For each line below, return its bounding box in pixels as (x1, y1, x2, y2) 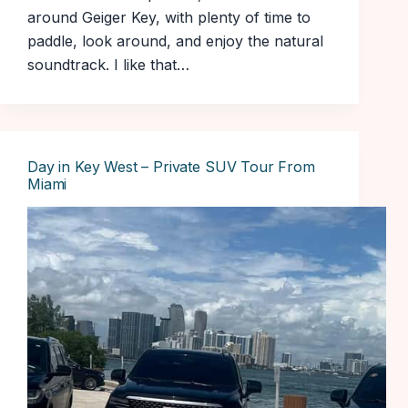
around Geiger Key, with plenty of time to (27, 8, 311, 27)
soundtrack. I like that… (27, 56, 189, 75)
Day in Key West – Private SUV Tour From (27, 158, 315, 177)
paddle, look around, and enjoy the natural (27, 32, 323, 51)
